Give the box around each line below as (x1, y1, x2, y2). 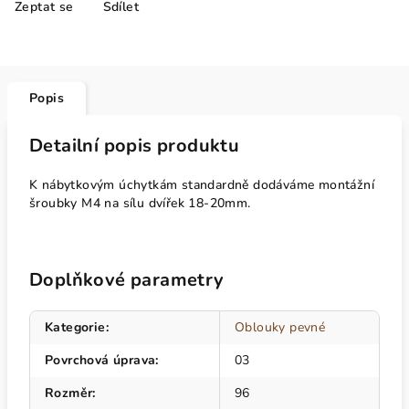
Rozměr (45, 384, 93, 402)
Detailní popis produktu (29, 133, 240, 158)
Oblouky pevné (235, 319, 326, 336)
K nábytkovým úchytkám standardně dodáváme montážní (29, 176, 374, 194)
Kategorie (45, 319, 106, 336)
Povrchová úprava (45, 351, 156, 369)
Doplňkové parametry (29, 267, 225, 292)
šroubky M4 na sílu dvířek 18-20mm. (29, 194, 251, 212)
